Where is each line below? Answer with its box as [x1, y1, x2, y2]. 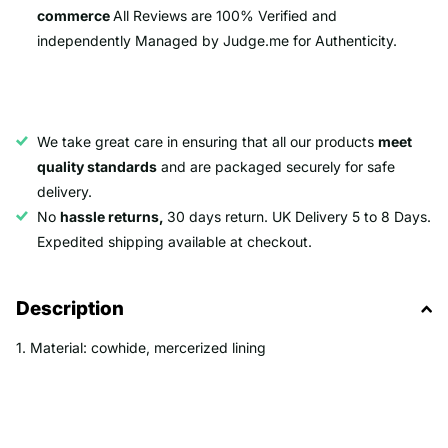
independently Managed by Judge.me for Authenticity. [37, 32, 397, 50]
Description [16, 297, 124, 321]
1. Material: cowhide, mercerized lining [16, 339, 266, 357]
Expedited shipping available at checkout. [37, 233, 312, 251]
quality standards [37, 158, 157, 176]
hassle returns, [60, 208, 167, 226]
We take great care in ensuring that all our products [37, 133, 378, 151]
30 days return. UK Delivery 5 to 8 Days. [167, 208, 431, 226]
